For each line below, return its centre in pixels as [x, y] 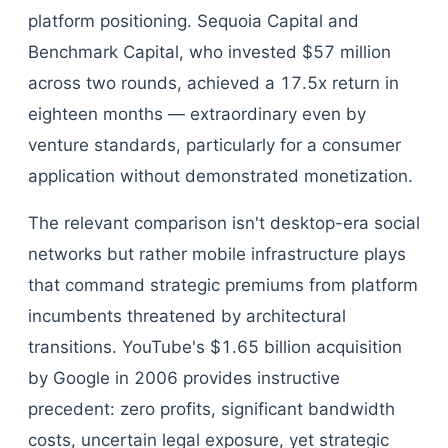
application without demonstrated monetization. [220, 176]
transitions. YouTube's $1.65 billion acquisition [215, 347]
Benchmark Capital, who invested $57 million [209, 52]
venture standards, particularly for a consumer [214, 145]
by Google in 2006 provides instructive [184, 378]
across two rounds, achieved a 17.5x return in [213, 83]
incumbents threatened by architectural [187, 316]
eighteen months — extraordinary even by [197, 114]
